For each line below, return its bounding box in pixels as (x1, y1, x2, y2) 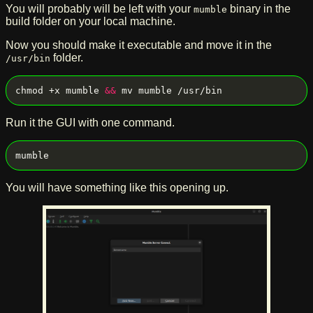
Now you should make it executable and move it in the (6, 39, 272, 52)
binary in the (227, 3, 291, 15)
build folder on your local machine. (6, 15, 175, 28)
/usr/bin (6, 53, 50, 64)
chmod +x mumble (15, 85, 105, 96)
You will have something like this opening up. (6, 182, 228, 194)
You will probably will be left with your (6, 3, 194, 15)
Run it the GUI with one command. (6, 117, 175, 129)
